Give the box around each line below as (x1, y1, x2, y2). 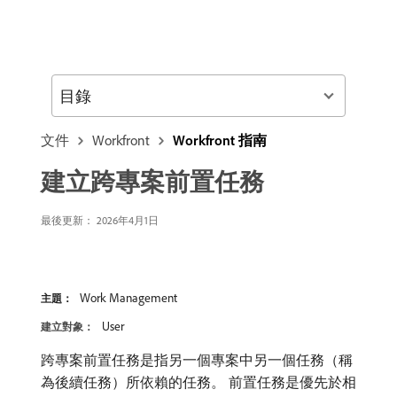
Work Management (80, 290, 177, 306)
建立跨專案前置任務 (41, 166, 264, 197)
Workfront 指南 (173, 131, 267, 149)
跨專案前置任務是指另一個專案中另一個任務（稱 (41, 351, 353, 369)
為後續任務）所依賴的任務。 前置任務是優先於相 (41, 373, 356, 391)
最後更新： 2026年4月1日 (41, 214, 159, 227)
